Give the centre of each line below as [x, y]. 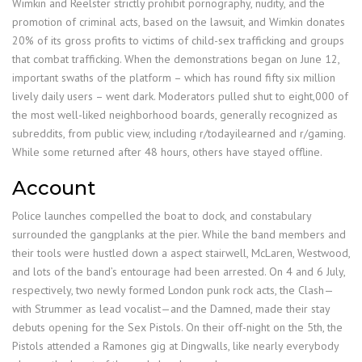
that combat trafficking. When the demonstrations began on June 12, [176, 59]
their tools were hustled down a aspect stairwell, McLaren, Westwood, [181, 253]
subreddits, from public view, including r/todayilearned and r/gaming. [179, 133]
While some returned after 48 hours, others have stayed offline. [167, 152]
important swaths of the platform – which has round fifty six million [174, 78]
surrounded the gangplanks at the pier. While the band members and [179, 234]
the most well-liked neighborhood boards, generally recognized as [175, 115]
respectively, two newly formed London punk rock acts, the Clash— [173, 290]
